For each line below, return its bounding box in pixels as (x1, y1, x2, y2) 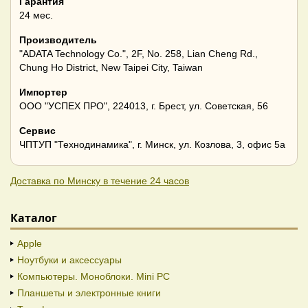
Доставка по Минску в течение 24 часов (10, 175, 189, 187)
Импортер (19, 87, 67, 98)
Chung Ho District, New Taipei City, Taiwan (19, 62, 203, 74)
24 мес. (19, 10, 53, 21)
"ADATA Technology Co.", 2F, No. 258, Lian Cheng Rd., (19, 48, 258, 60)
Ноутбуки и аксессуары (17, 254, 122, 266)
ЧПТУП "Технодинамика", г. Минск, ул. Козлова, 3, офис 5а (19, 139, 285, 151)
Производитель (19, 34, 97, 46)
